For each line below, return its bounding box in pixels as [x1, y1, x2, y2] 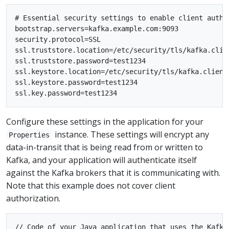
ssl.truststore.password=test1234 [15, 56, 146, 65]
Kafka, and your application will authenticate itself [6, 154, 197, 166]
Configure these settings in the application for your [6, 116, 203, 127]
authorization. [6, 192, 60, 204]
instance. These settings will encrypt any [52, 128, 209, 140]
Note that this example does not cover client [6, 179, 175, 191]
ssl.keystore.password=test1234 [15, 78, 138, 86]
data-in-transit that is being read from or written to [6, 141, 203, 153]
